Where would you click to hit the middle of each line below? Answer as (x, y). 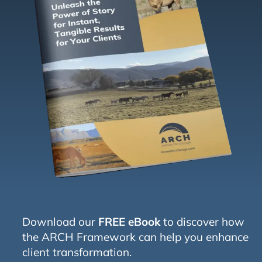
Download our (60, 221)
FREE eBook (129, 221)
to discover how (202, 221)
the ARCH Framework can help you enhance (135, 237)
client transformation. (78, 252)
